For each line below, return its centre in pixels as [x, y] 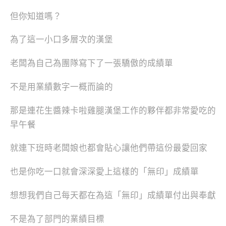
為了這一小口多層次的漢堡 [62, 40]
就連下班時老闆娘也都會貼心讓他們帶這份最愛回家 [109, 148]
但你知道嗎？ [36, 16]
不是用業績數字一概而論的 [62, 87]
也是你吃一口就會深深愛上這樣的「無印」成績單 [104, 172]
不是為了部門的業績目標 [57, 219]
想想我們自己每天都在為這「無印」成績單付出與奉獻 [113, 195]
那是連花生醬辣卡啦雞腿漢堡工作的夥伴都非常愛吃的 [113, 110]
